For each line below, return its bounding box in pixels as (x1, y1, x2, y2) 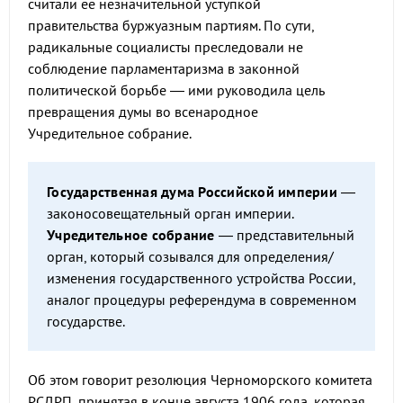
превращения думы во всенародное (28, 103, 258, 121)
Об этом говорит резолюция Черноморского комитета (28, 371, 372, 389)
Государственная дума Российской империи (47, 183, 337, 201)
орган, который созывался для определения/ (47, 247, 334, 265)
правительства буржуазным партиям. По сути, (28, 16, 314, 34)
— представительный (214, 226, 354, 244)
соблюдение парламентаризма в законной (28, 59, 300, 77)
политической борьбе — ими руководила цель (28, 81, 324, 99)
